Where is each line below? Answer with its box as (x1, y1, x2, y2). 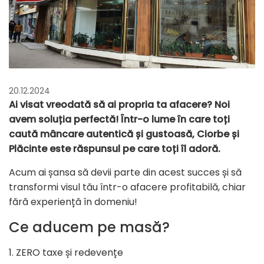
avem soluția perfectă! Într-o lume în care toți (9, 113, 230, 127)
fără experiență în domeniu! (9, 195, 137, 209)
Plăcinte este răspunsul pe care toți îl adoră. (9, 142, 220, 156)
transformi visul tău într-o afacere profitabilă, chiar (9, 180, 246, 194)
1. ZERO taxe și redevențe (9, 246, 123, 260)
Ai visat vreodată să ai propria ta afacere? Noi (9, 98, 230, 112)
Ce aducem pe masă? (9, 217, 170, 237)
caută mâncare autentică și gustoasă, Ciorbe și (9, 127, 239, 141)
